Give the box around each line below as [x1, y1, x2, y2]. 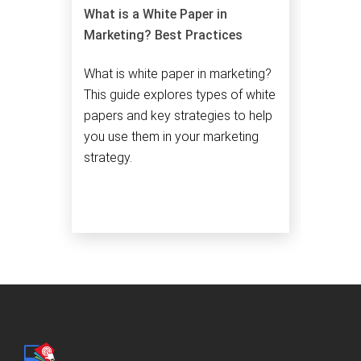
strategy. [84, 149, 132, 165]
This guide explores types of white [84, 86, 276, 102]
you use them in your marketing [84, 128, 259, 144]
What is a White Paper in [84, 6, 227, 23]
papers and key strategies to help [84, 107, 272, 123]
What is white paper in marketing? [84, 65, 272, 81]
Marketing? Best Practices [84, 27, 243, 44]
